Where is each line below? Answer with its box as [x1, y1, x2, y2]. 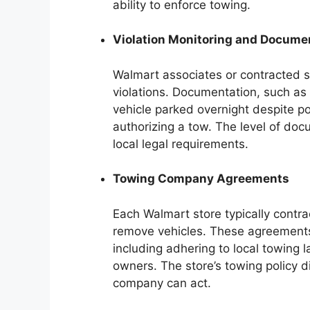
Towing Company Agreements [113, 172, 289, 186]
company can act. [113, 275, 211, 290]
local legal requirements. [113, 136, 248, 151]
